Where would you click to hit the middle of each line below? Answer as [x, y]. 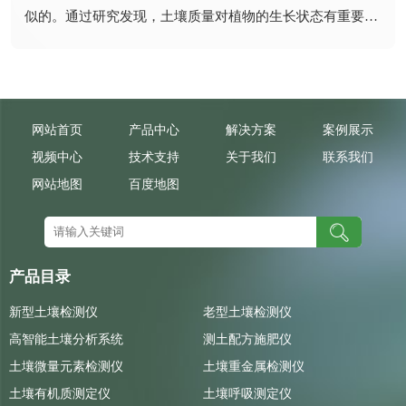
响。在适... [57, 41]
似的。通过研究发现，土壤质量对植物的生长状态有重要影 [201, 17]
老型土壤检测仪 [247, 313]
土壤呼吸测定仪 [247, 394]
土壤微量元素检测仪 [66, 367]
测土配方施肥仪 [247, 340]
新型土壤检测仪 [53, 313]
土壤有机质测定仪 [60, 394]
